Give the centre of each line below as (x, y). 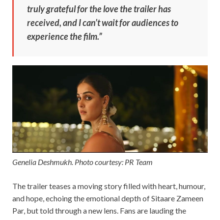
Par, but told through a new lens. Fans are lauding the (99, 210)
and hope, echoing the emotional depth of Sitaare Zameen (108, 198)
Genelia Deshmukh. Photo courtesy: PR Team (82, 162)
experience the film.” (65, 37)
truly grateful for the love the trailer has (99, 9)
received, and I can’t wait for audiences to (103, 23)
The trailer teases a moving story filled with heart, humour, (109, 186)
